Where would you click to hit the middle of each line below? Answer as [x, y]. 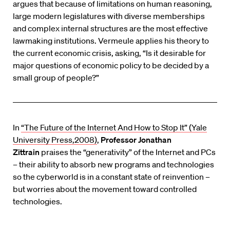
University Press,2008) [55, 140]
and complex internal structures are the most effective [110, 28]
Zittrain [26, 152]
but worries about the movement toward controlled [105, 189]
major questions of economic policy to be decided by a [111, 65]
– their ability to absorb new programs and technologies [113, 165]
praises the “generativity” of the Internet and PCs [128, 152]
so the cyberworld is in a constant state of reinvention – [111, 177]
